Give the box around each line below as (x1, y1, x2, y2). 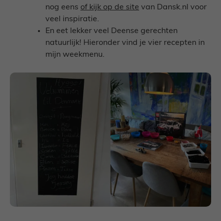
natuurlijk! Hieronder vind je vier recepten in (45, 39, 205, 47)
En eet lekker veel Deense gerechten (45, 27, 178, 36)
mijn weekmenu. (45, 51, 105, 59)
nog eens (45, 3, 80, 12)
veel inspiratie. (45, 15, 99, 24)
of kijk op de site (80, 3, 139, 12)
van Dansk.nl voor (139, 3, 207, 12)
